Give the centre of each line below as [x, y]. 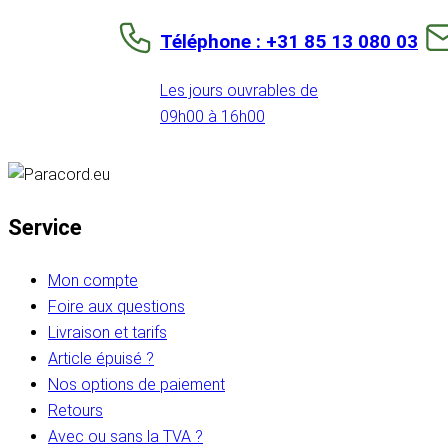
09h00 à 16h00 [212, 116]
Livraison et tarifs [107, 332]
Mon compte [93, 280]
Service [45, 227]
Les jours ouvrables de [239, 90]
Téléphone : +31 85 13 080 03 [289, 41]
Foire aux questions [116, 306]
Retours [75, 410]
